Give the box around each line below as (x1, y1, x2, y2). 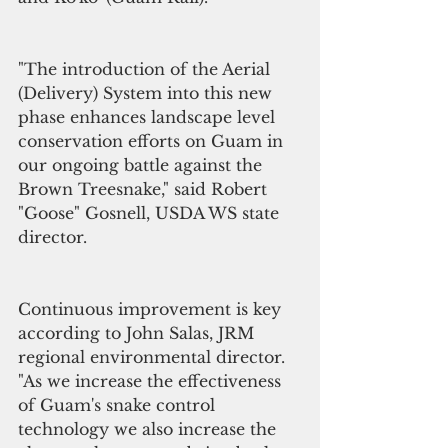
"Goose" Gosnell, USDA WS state (18, 203, 284, 224)
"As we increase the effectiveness (18, 371, 286, 392)
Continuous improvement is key (18, 299, 286, 320)
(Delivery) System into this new (18, 83, 277, 104)
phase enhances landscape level (18, 107, 280, 128)
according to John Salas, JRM (18, 323, 259, 344)
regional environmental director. (18, 347, 290, 368)
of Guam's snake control (18, 395, 220, 416)
